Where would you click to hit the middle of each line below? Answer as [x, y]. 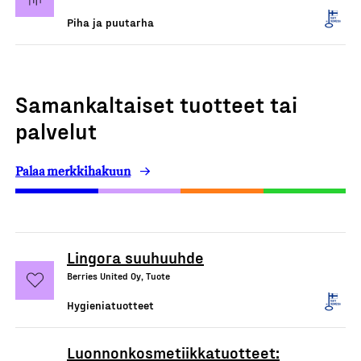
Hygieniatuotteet [110, 305]
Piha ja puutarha [110, 22]
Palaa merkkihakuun [73, 171]
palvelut [56, 130]
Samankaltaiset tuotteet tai [156, 104]
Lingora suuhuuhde [135, 257]
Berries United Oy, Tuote [118, 276]
